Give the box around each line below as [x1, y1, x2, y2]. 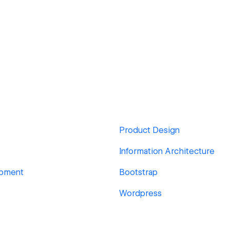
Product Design [119, 125, 180, 135]
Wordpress [119, 188, 162, 198]
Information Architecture [119, 146, 215, 156]
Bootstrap [119, 167, 158, 177]
